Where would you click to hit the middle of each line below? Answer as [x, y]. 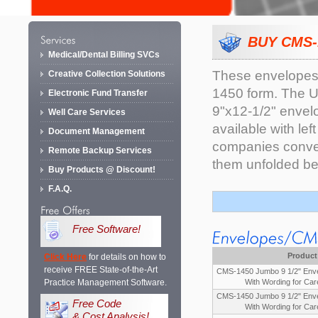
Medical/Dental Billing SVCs [104, 55]
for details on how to [126, 257]
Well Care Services [87, 113]
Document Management [97, 132]
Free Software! [109, 230]
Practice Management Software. [105, 283]
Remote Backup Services [100, 151]
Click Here [65, 257]
